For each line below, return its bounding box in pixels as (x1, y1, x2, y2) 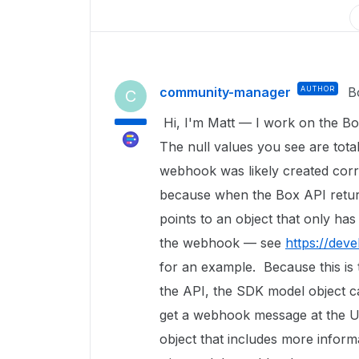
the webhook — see (159, 235, 285, 251)
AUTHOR (301, 84, 335, 93)
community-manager (159, 84, 291, 100)
